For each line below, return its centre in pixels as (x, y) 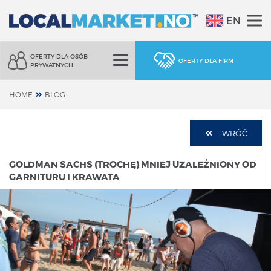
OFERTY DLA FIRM (206, 60)
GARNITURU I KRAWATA (64, 177)
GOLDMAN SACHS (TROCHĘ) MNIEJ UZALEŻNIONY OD (133, 164)
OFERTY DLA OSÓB (59, 56)
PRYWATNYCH (51, 65)
